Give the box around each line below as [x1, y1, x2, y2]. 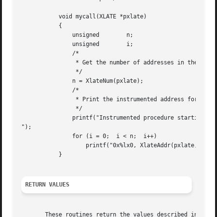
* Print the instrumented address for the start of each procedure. [21, 96, 76, 103]
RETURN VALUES [25, 181, 70, 188]
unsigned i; [21, 41, 49, 48]
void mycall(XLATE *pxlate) [21, 13, 49, 20]
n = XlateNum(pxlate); [21, 77, 49, 85]
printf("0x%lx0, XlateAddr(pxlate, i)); [21, 142, 76, 149]
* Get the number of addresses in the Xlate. [21, 59, 76, 66]
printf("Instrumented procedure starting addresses [21, 114, 49, 122]
